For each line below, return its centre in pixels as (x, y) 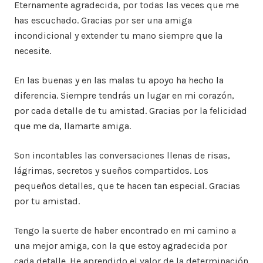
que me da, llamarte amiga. (73, 126)
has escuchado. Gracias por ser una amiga (103, 20)
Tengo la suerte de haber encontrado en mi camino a (125, 230)
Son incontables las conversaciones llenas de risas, (122, 155)
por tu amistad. (47, 201)
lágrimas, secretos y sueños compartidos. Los (111, 171)
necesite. (33, 51)
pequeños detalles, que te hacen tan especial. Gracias (127, 186)
